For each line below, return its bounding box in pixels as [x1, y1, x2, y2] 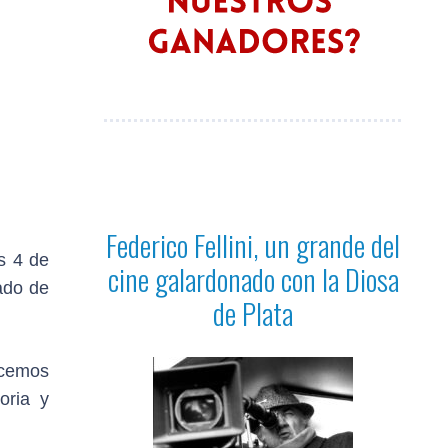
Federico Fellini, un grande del [106, 223, 400, 266]
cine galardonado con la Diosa [107, 257, 399, 300]
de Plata [213, 291, 293, 334]
